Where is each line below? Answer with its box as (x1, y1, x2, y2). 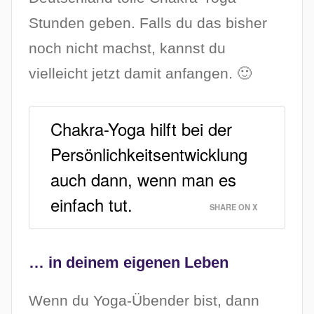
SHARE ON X (210, 201, 257, 213)
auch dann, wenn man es (50, 167, 236, 192)
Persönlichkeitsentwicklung (50, 142, 247, 167)
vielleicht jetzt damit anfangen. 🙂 (29, 65, 252, 82)
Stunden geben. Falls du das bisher (29, 15, 267, 32)
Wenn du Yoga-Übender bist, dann (29, 292, 259, 309)
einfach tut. (50, 192, 132, 217)
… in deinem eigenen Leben (29, 254, 228, 272)
